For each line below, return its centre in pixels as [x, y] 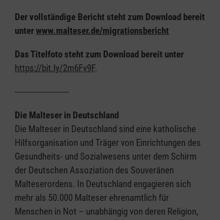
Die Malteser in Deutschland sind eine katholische [105, 129]
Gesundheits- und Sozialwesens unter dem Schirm [106, 156]
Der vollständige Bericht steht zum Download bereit [110, 17]
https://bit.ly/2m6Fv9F [55, 68]
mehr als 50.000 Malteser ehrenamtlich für [92, 198]
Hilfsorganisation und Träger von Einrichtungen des [108, 143]
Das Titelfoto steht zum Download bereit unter [99, 54]
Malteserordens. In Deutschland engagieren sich [103, 184]
